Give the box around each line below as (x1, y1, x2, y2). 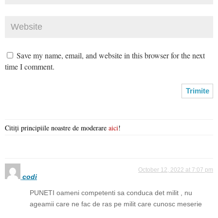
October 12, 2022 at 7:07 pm (138, 166, 213, 173)
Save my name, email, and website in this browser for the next (17, 50, 205, 60)
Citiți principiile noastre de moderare (5, 123, 109, 132)
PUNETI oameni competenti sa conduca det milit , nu (30, 188, 192, 197)
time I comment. (5, 61, 54, 72)
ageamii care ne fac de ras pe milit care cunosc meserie (30, 200, 202, 208)
